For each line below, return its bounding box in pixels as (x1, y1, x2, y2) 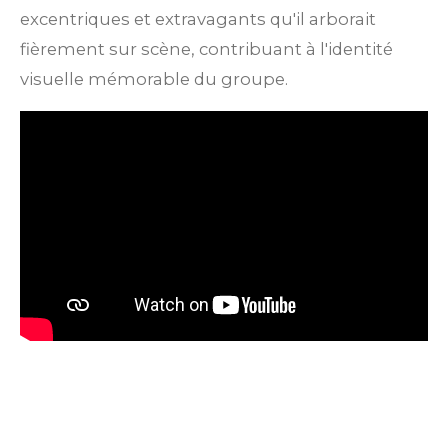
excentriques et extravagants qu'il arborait (20, 9, 376, 30)
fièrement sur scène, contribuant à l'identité (20, 39, 393, 60)
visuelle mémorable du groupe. (20, 69, 288, 90)
